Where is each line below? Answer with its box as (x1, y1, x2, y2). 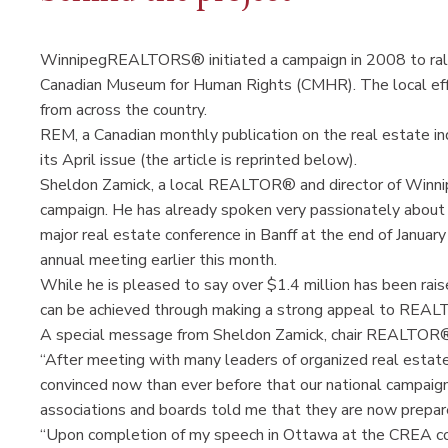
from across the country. (40, 98, 207, 121)
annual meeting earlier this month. (40, 248, 281, 271)
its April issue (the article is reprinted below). (40, 148, 361, 171)
